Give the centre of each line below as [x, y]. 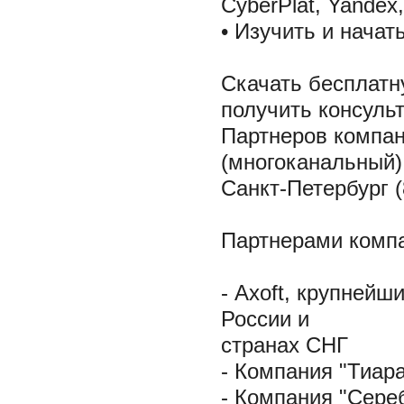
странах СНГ [284, 345]
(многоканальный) [311, 162]
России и [265, 319]
